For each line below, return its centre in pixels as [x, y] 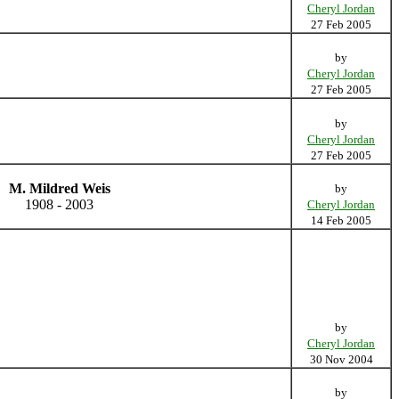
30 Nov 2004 [341, 359]
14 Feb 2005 [341, 220]
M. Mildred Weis [59, 188]
